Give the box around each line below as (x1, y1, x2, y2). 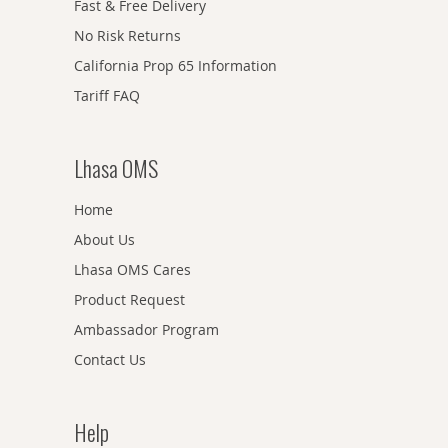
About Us (74, 230, 135, 250)
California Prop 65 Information (74, 56, 277, 76)
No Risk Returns (74, 26, 181, 46)
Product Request (74, 290, 185, 310)
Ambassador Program (74, 320, 219, 340)
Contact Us (74, 350, 146, 370)
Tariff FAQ (74, 86, 140, 106)
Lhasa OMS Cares (74, 260, 191, 280)
